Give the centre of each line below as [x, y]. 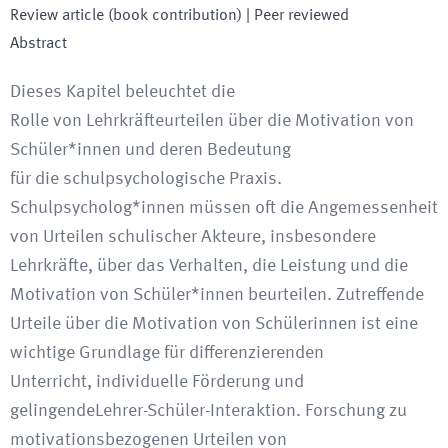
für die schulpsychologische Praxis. [146, 179]
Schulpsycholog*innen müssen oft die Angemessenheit [224, 208]
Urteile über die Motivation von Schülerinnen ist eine [214, 324]
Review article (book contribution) [126, 16]
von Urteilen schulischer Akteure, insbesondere [193, 237]
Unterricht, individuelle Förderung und [157, 382]
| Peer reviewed [295, 16]
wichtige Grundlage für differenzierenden [167, 353]
